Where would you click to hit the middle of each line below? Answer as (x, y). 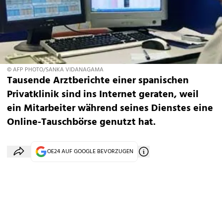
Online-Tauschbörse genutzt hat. (81, 123)
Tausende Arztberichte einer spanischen (98, 81)
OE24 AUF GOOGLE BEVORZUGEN (90, 152)
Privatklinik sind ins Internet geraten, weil (103, 95)
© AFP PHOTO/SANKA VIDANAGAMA (55, 70)
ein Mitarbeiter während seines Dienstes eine (110, 109)
